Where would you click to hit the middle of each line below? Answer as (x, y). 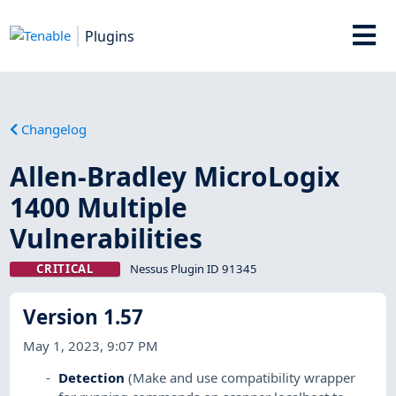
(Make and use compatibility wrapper (242, 377)
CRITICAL (65, 268)
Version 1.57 (84, 317)
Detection (92, 377)
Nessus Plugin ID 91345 (193, 268)
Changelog (54, 129)
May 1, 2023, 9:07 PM (91, 345)
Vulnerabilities (107, 238)
